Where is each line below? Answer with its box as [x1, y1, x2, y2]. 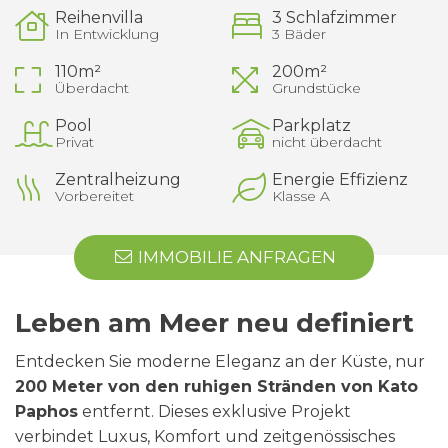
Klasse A [271, 187, 330, 205]
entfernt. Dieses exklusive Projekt [78, 402, 351, 421]
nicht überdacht [271, 133, 382, 151]
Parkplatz [271, 116, 351, 135]
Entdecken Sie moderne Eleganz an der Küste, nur [15, 352, 425, 371]
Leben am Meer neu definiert [15, 307, 414, 339]
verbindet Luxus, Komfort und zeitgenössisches [15, 427, 395, 446]
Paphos [15, 402, 78, 421]
